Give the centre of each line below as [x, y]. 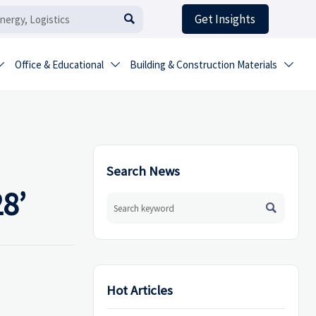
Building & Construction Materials [204, 65]
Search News [144, 171]
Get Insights [225, 19]
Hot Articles [140, 291]
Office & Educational [59, 65]
